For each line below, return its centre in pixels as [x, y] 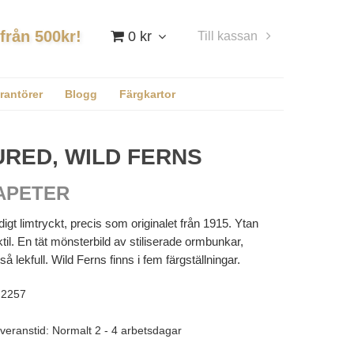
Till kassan [228, 36]
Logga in [205, 61]
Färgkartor [147, 94]
